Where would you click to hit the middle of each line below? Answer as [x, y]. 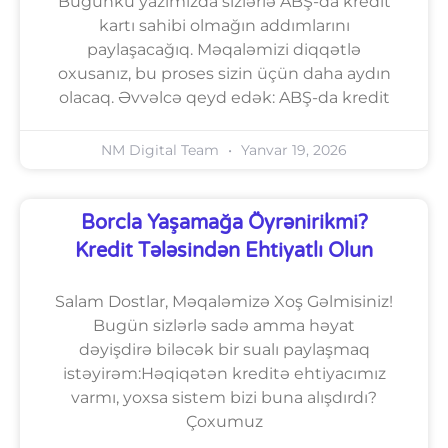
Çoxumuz [224, 421]
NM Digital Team [162, 149]
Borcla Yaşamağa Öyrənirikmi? [224, 222]
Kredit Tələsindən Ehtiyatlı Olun [224, 250]
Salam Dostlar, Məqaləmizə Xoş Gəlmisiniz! [224, 301]
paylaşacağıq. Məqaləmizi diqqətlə [224, 49]
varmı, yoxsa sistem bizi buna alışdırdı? [224, 397]
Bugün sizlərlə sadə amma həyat [224, 325]
